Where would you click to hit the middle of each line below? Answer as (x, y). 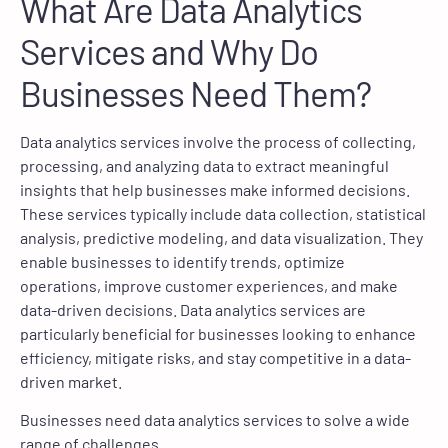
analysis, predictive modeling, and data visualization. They (221, 237)
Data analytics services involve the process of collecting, (218, 141)
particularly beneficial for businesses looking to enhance (218, 333)
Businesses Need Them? (195, 92)
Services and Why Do (169, 50)
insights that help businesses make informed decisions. (215, 189)
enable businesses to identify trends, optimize (182, 261)
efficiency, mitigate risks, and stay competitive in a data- (215, 357)
